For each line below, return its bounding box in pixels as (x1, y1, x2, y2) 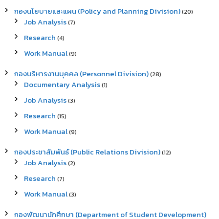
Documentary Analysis (23, 79, 100, 90)
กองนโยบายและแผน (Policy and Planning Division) (14, 5, 180, 17)
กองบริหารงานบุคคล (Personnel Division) (14, 68, 149, 80)
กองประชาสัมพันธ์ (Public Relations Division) (14, 146, 160, 158)
